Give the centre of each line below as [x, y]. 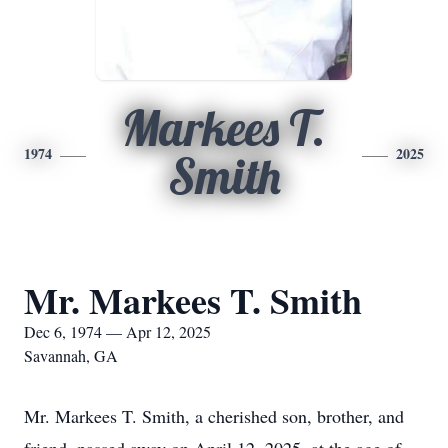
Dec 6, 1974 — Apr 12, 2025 [117, 331]
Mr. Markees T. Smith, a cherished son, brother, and [214, 416]
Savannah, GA [71, 355]
